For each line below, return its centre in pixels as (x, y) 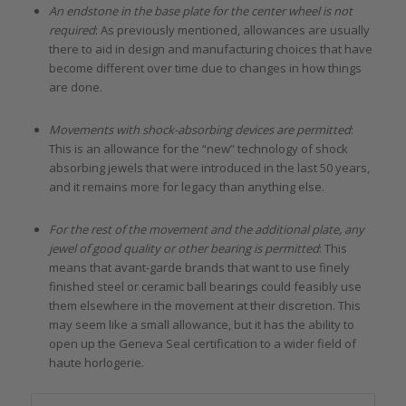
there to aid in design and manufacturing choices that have (210, 48)
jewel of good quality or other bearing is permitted (184, 248)
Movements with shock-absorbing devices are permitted (199, 129)
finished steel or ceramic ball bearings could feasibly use (205, 286)
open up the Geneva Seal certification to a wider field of (202, 343)
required (72, 29)
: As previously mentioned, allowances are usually (232, 29)
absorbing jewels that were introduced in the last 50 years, (209, 167)
